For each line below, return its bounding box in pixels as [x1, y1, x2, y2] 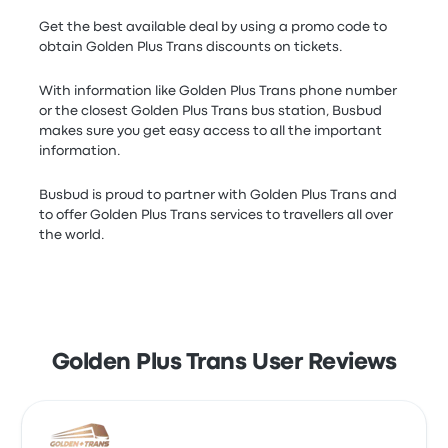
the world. [39, 229, 106, 241]
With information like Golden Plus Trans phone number [39, 85, 398, 97]
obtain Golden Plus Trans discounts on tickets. [39, 41, 344, 53]
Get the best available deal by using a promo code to [39, 21, 388, 33]
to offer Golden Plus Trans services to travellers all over [39, 209, 394, 221]
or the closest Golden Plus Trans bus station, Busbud [39, 105, 383, 117]
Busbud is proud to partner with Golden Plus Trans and [39, 189, 398, 201]
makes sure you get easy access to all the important [39, 125, 383, 137]
